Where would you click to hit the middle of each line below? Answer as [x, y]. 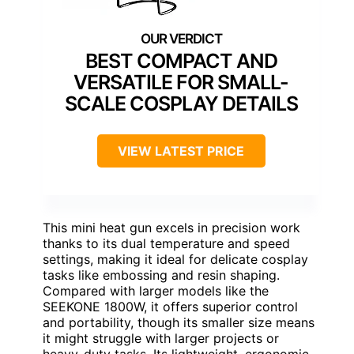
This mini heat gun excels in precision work [171, 227]
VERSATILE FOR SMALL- [181, 82]
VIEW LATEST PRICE [181, 151]
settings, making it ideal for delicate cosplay [175, 259]
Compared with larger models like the [156, 290]
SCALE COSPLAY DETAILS [181, 103]
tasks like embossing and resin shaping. [161, 275]
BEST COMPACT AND [181, 60]
